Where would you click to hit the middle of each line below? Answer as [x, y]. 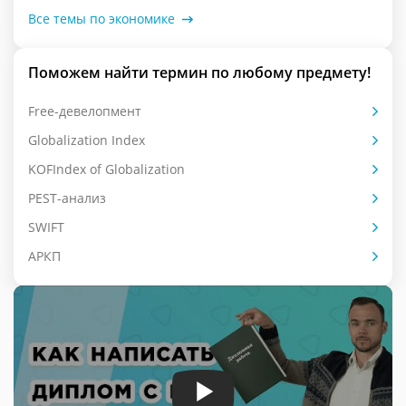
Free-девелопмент [85, 111]
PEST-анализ [67, 198]
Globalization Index [87, 140]
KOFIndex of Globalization [106, 169]
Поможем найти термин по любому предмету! [199, 72]
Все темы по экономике [101, 18]
